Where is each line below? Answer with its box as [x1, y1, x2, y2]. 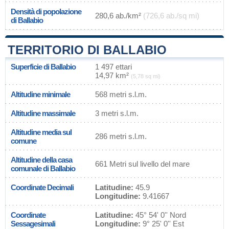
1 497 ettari [95, 62, 132, 71]
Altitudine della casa [11, 155, 72, 164]
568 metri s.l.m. [95, 90, 147, 99]
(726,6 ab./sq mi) [143, 11, 199, 20]
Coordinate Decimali [11, 183, 74, 192]
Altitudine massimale [11, 109, 75, 118]
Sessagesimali [11, 219, 55, 228]
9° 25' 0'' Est [141, 219, 184, 228]
